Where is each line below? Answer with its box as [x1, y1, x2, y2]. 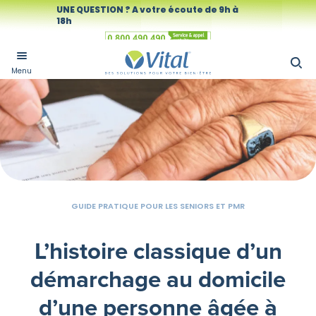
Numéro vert [104, 43, 175, 60]
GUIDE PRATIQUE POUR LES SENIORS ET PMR [71, 200, 245, 212]
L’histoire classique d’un [34, 233, 282, 268]
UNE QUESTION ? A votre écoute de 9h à [56, 4, 238, 16]
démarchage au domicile [30, 262, 286, 296]
